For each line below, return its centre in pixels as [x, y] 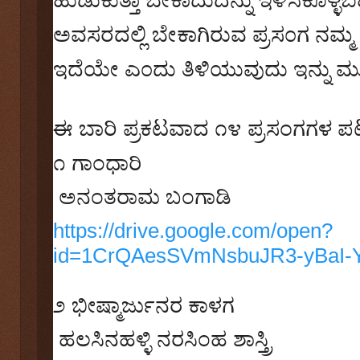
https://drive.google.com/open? [193, 230]
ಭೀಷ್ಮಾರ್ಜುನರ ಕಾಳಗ [153, 305]
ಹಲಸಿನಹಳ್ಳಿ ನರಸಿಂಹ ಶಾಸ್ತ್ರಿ [165, 339]
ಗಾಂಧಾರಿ [106, 163]
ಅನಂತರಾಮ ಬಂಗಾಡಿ [145, 196]
